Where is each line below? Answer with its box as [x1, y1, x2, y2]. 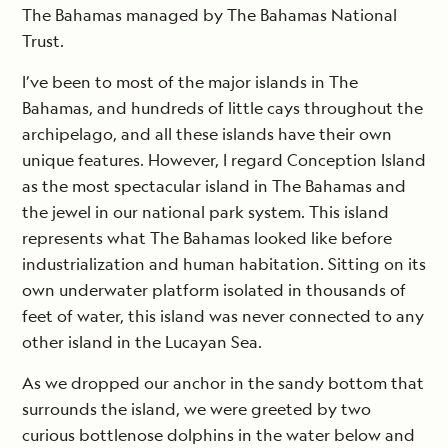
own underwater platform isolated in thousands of [22, 279, 406, 302]
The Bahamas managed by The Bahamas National [22, 4, 397, 27]
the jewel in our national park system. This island [22, 201, 389, 224]
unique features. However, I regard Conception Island [22, 149, 426, 172]
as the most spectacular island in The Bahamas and [22, 175, 406, 198]
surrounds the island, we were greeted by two [22, 398, 371, 421]
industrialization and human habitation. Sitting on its [22, 253, 426, 276]
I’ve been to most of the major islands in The [22, 71, 358, 94]
